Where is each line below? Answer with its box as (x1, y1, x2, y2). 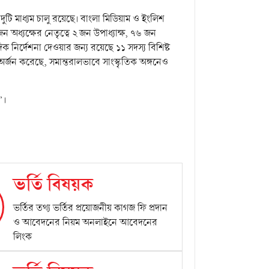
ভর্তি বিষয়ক (13, 171, 94, 199)
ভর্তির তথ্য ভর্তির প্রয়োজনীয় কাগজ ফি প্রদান (13, 201, 168, 216)
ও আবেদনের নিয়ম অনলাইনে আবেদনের (13, 216, 158, 230)
